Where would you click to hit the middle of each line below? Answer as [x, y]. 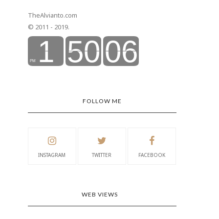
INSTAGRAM [52, 155]
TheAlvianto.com [52, 15]
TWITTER [102, 155]
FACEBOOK [152, 155]
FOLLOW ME [102, 101]
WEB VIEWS [99, 194]
